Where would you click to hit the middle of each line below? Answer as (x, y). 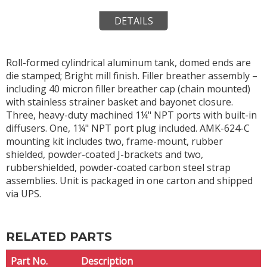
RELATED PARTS (59, 236)
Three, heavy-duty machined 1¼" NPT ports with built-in (131, 115)
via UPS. (24, 193)
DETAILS (133, 21)
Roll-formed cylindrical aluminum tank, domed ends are (128, 62)
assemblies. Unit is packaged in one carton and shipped (129, 180)
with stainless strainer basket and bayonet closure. (119, 102)
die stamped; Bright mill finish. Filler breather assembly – (132, 75)
